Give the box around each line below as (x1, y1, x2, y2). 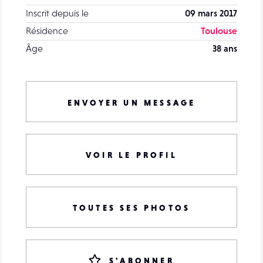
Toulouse (201, 25, 237, 36)
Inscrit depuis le (26, 8, 89, 18)
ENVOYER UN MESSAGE (67, 98, 196, 107)
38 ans (213, 43, 237, 53)
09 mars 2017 (185, 8, 237, 18)
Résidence (26, 25, 68, 36)
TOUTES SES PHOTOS (72, 203, 191, 213)
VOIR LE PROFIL (86, 150, 177, 160)
